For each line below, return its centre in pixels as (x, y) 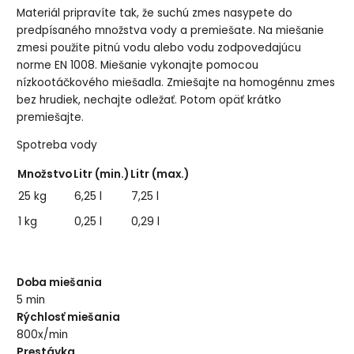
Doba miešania (60, 282)
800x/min (43, 334)
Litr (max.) (160, 175)
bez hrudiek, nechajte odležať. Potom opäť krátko (149, 100)
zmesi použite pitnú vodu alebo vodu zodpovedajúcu (159, 47)
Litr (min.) (102, 175)
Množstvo (45, 175)
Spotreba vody (57, 145)
